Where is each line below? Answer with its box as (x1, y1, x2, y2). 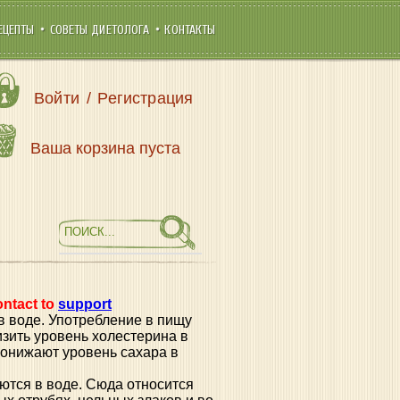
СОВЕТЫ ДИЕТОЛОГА (49, 22, 154, 37)
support (58, 296, 112, 312)
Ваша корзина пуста (30, 139, 181, 157)
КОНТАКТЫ (164, 22, 216, 37)
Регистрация (97, 89, 194, 107)
